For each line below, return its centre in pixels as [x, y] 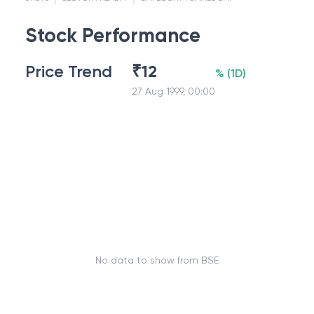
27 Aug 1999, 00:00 [173, 91]
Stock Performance [113, 35]
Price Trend [69, 71]
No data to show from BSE [157, 260]
